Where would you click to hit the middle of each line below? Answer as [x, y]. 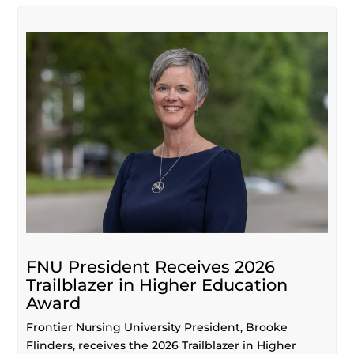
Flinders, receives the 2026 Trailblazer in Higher [162, 345]
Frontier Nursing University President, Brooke [157, 327]
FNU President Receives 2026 [151, 266]
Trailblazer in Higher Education [157, 284]
